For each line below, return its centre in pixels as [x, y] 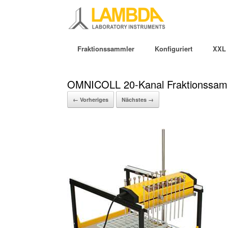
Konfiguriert [174, 49]
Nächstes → [138, 99]
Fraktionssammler [106, 49]
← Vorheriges [91, 99]
